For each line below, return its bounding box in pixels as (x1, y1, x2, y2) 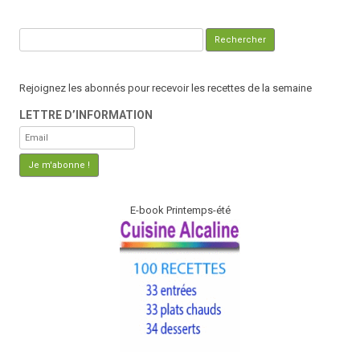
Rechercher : (19, 31, 76, 43)
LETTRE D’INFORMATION (19, 108, 153, 121)
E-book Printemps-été (129, 203, 231, 216)
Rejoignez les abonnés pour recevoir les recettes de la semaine (19, 81, 312, 94)
